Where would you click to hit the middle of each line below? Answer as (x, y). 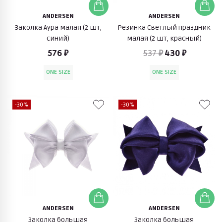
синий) (58, 38)
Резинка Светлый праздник (164, 27)
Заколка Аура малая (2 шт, (58, 27)
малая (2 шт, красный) (164, 38)
